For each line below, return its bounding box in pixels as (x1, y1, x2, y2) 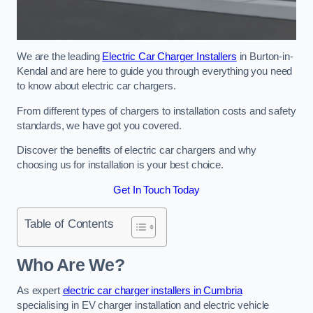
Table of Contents (24, 217, 114, 231)
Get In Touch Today (113, 184, 200, 196)
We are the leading (17, 51, 103, 63)
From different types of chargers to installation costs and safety (17, 105, 296, 117)
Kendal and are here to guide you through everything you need (17, 66, 293, 78)
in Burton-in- (236, 51, 293, 63)
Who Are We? (17, 255, 124, 275)
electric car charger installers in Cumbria (62, 285, 242, 297)
